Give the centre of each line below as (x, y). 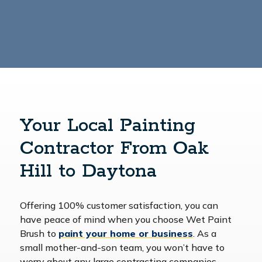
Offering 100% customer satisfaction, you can (119, 206)
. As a (204, 234)
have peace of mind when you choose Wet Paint (125, 220)
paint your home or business (125, 234)
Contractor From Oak (114, 149)
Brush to (39, 234)
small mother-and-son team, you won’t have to (122, 248)
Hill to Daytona (88, 172)
